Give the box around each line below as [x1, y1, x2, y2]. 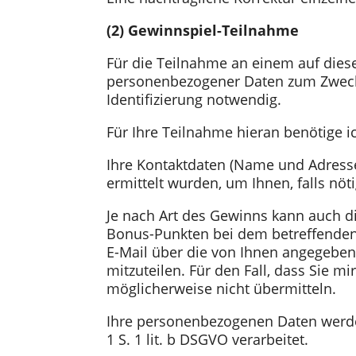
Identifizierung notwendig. [106, 89, 282, 109]
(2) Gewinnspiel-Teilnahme [106, 20, 300, 40]
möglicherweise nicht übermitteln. [106, 278, 337, 298]
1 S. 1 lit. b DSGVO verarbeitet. [106, 329, 309, 349]
